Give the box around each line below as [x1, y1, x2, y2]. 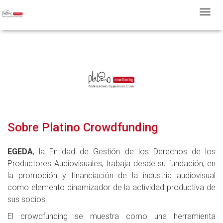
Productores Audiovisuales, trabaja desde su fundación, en [7, 159, 216, 168]
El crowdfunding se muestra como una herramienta [7, 212, 216, 221]
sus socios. [7, 195, 47, 204]
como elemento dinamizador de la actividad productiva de [7, 183, 216, 192]
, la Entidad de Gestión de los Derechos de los [33, 147, 216, 156]
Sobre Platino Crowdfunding [7, 120, 158, 134]
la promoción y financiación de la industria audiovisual [7, 171, 216, 180]
